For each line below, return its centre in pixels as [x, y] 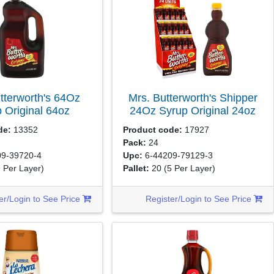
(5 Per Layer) [190, 168]
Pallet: [136, 168]
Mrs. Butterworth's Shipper [193, 98]
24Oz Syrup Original [181, 110]
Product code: [153, 130]
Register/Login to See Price [200, 199]
